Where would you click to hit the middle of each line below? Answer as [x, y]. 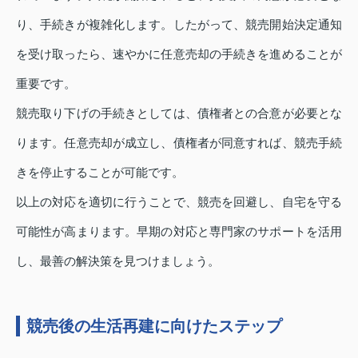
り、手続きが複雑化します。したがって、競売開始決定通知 [179, 24]
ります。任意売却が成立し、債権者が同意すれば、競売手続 [179, 142]
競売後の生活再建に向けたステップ [154, 326]
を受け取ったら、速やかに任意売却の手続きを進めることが [179, 54]
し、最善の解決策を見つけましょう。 [118, 261]
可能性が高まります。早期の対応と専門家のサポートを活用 [179, 231]
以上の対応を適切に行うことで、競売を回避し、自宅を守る [179, 201]
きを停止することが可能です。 [100, 172]
